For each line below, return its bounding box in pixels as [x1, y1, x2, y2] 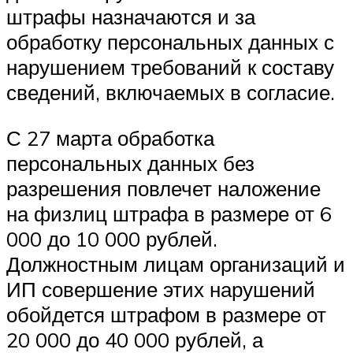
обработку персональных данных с [6, 29, 334, 55]
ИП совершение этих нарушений [6, 276, 315, 302]
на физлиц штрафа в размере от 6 [6, 200, 332, 226]
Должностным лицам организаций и [6, 251, 345, 277]
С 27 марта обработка [6, 124, 214, 150]
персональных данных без [6, 150, 255, 176]
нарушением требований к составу [6, 54, 334, 80]
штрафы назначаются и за [6, 4, 255, 30]
